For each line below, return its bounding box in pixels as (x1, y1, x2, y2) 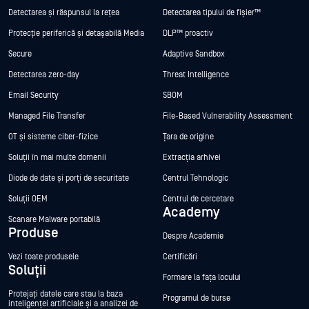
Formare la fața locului (163, 272, 241, 282)
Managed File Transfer (8, 111, 86, 121)
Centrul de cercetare (163, 194, 234, 203)
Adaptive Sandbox (163, 49, 225, 59)
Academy (163, 204, 220, 220)
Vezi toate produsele (8, 252, 79, 261)
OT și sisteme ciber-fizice (8, 132, 98, 141)
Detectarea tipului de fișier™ (163, 8, 263, 17)
